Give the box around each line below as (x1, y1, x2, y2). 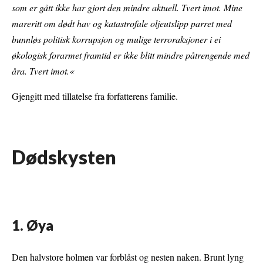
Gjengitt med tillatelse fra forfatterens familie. (12, 90, 178, 103)
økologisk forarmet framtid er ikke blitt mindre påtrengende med (12, 49, 249, 62)
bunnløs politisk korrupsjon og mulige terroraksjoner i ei (12, 33, 221, 46)
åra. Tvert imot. (12, 65, 69, 77)
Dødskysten (12, 146, 116, 169)
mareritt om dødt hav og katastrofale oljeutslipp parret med (12, 17, 232, 30)
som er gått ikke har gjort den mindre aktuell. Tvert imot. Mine (12, 1, 242, 14)
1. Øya (12, 216, 53, 234)
